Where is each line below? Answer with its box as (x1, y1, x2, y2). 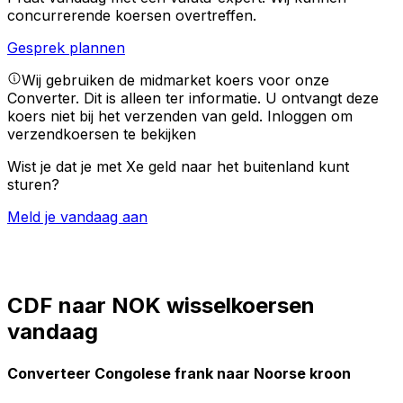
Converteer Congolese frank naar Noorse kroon (7, 363, 351, 382)
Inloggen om (267, 107, 353, 126)
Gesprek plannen (7, 39, 125, 58)
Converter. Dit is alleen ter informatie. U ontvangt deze (7, 89, 379, 108)
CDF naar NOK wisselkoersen (7, 292, 315, 319)
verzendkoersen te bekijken (7, 125, 196, 144)
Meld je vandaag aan (7, 208, 148, 227)
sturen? (7, 175, 59, 194)
